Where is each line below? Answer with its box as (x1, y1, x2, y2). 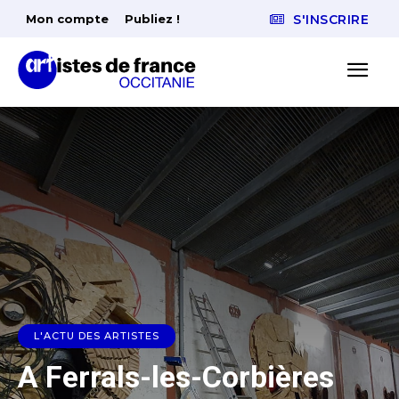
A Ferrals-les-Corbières (18, 359, 334, 395)
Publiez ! (125, 12, 180, 26)
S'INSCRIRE (293, 12, 369, 28)
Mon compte (26, 12, 109, 26)
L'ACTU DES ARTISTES (34, 330, 159, 343)
